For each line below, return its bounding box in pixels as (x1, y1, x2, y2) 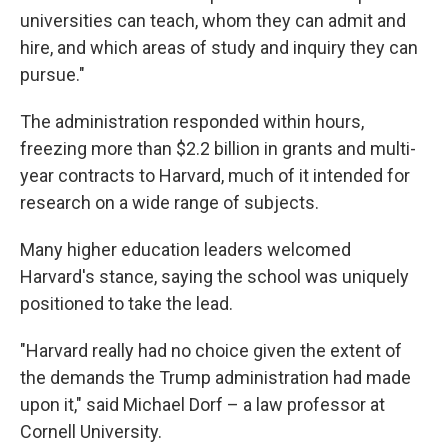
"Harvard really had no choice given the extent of (20, 340, 402, 361)
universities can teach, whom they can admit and (20, 10, 406, 31)
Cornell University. (20, 421, 162, 442)
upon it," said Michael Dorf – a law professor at (20, 394, 385, 415)
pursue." (20, 64, 85, 85)
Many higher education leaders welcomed (20, 239, 351, 260)
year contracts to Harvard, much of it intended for (20, 165, 410, 186)
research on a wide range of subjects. (20, 192, 319, 213)
